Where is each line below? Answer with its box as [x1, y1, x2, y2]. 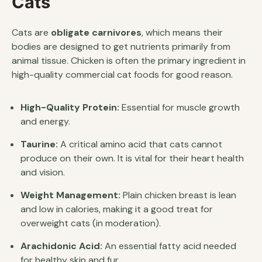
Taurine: [20, 137, 58, 150]
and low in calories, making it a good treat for [20, 202, 213, 215]
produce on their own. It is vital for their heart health [20, 151, 244, 164]
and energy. [20, 115, 70, 127]
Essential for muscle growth [119, 101, 240, 113]
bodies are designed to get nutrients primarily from [12, 40, 230, 53]
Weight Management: [20, 188, 120, 201]
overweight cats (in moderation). [20, 216, 161, 229]
